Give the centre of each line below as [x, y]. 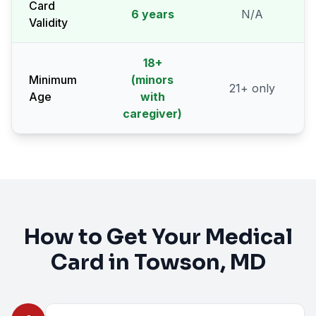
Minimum [53, 80]
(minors [152, 80]
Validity [48, 23]
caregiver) [152, 114]
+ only [257, 88]
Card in [92, 262]
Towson [177, 262]
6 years [152, 14]
